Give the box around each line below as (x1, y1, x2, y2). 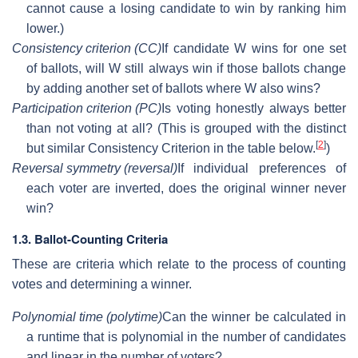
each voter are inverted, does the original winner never (26, 181, 346, 195)
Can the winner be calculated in (162, 309, 346, 324)
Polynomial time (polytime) (12, 309, 162, 324)
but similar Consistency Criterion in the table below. (26, 141, 316, 155)
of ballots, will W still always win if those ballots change (26, 61, 346, 75)
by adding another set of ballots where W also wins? (26, 81, 320, 95)
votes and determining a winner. (12, 276, 192, 291)
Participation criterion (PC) (12, 101, 161, 115)
